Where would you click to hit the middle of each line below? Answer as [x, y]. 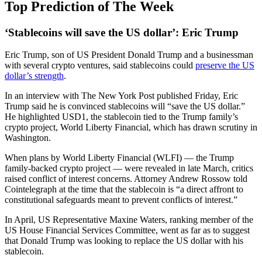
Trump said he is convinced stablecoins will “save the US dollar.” [125, 106]
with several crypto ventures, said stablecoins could [100, 65]
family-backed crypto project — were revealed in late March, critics [129, 168]
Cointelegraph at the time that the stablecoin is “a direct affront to [124, 189]
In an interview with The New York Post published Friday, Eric [121, 96]
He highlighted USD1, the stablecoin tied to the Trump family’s [121, 117]
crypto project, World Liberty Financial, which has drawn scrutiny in [131, 127]
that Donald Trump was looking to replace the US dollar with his [124, 241]
